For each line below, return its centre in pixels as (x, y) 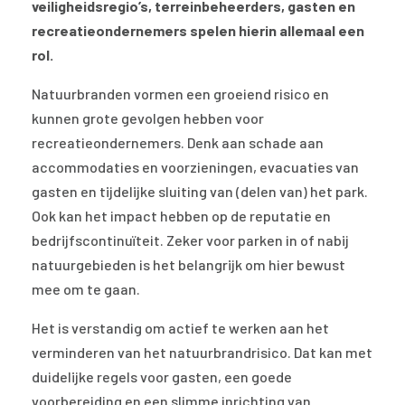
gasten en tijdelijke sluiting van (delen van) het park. (200, 192)
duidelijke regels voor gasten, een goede (162, 377)
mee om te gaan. (86, 289)
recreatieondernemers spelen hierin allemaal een (198, 31)
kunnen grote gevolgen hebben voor (148, 118)
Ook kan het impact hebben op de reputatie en (181, 216)
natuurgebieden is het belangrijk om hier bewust (188, 265)
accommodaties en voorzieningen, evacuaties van (195, 167)
